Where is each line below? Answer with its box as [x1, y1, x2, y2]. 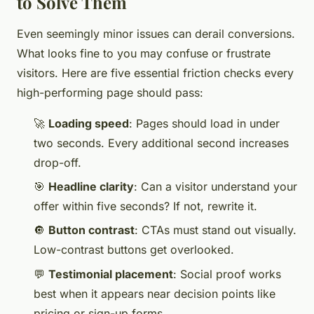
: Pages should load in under [129, 116, 280, 130]
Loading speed [48, 116, 129, 130]
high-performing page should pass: [17, 85, 203, 100]
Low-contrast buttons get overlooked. [34, 243, 234, 257]
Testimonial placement [48, 266, 173, 281]
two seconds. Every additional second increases [34, 135, 289, 150]
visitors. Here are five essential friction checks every [17, 65, 294, 80]
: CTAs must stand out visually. [135, 223, 296, 238]
